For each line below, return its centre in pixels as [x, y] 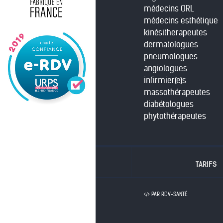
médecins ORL [169, 8]
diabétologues [169, 104]
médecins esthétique [181, 20]
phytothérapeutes [175, 116]
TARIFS [206, 164]
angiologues [166, 68]
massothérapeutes [177, 92]
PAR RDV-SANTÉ [169, 194]
